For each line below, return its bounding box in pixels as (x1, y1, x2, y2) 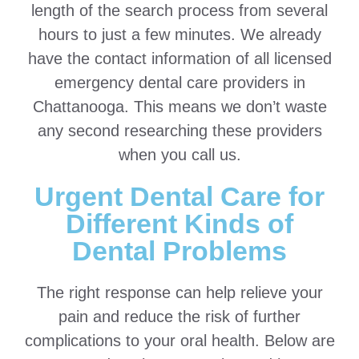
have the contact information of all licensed (27, 50, 332, 67)
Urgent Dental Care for (34, 181, 325, 212)
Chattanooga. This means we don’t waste (32, 98, 327, 115)
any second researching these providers (37, 122, 322, 139)
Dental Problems (72, 236, 287, 266)
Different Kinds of (66, 208, 293, 239)
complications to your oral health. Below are (24, 332, 335, 349)
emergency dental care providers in (54, 74, 305, 91)
